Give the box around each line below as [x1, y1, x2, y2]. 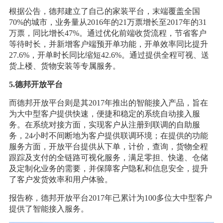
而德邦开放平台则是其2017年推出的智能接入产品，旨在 [8, 98, 208, 107]
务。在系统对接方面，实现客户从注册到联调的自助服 [8, 120, 200, 129]
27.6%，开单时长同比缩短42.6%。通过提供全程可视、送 [8, 50, 209, 59]
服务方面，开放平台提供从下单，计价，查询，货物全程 [8, 142, 208, 151]
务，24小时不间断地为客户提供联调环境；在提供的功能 [8, 131, 208, 140]
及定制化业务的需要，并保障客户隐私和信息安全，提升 [8, 164, 208, 173]
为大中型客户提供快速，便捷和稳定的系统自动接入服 [8, 109, 200, 118]
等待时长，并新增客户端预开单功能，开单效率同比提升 [8, 39, 208, 48]
